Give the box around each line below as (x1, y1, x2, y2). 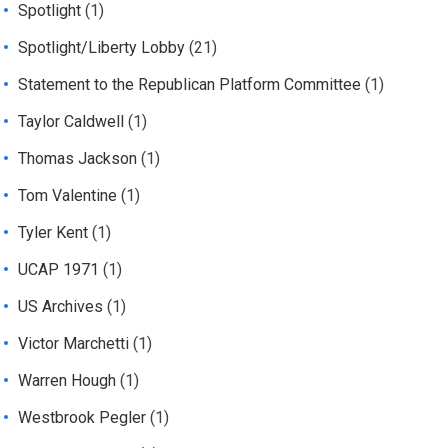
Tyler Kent (18, 223, 89, 243)
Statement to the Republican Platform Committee (18, 75, 362, 95)
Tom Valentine (18, 186, 118, 206)
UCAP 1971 (18, 260, 100, 280)
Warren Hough (18, 371, 117, 391)
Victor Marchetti (18, 334, 130, 354)
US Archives (18, 297, 104, 317)
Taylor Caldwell (18, 112, 125, 132)
